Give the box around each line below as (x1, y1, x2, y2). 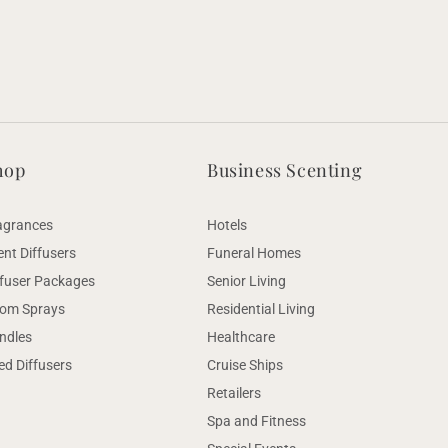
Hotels (207, 217, 248, 233)
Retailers (207, 385, 262, 401)
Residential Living (207, 301, 316, 317)
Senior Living (207, 273, 287, 289)
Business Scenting (207, 158, 363, 182)
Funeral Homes (207, 245, 302, 261)
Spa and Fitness (207, 413, 307, 429)
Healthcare (207, 329, 276, 345)
